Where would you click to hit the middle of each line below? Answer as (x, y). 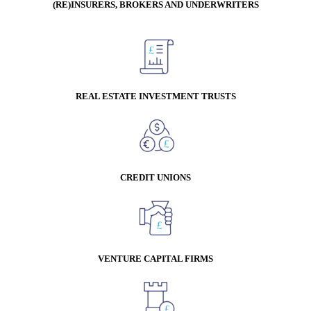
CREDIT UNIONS (155, 178)
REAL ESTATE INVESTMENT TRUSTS (155, 96)
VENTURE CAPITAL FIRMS (155, 259)
